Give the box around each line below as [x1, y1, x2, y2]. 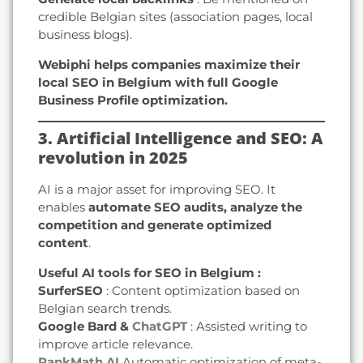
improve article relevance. [38, 335, 193, 352]
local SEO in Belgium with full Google [38, 74, 278, 90]
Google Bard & [38, 318, 132, 334]
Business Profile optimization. [38, 92, 228, 108]
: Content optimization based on [103, 282, 300, 298]
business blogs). [38, 27, 132, 43]
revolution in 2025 [38, 147, 188, 169]
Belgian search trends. [38, 300, 172, 316]
